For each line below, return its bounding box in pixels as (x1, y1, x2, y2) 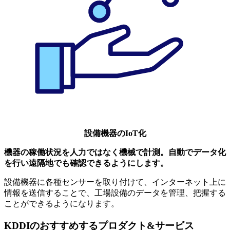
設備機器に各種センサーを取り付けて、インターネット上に (4, 177, 226, 186)
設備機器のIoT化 (84, 128, 146, 138)
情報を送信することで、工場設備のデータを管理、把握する (4, 188, 226, 197)
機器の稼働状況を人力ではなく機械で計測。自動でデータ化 (4, 147, 226, 157)
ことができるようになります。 (4, 199, 119, 208)
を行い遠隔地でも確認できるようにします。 (4, 158, 168, 167)
